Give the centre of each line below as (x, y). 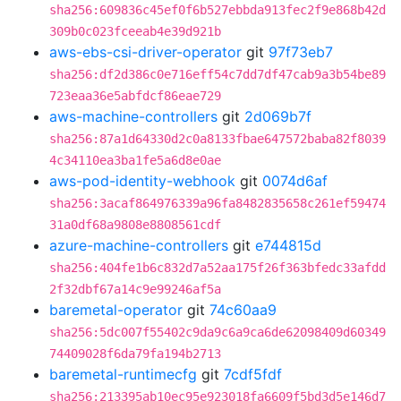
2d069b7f (278, 116)
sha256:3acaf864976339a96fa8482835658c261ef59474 (218, 203)
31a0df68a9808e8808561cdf (135, 225)
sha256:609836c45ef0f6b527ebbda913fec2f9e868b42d (218, 10)
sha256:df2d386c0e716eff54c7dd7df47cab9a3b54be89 (218, 74)
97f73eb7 (301, 52)
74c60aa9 (243, 310)
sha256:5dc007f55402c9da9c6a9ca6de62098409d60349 (218, 332)
